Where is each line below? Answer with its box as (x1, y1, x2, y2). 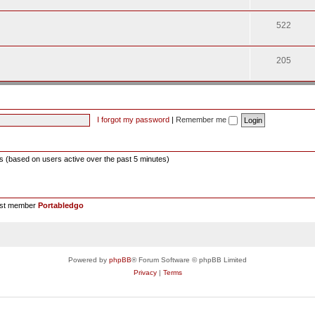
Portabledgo (38, 201, 84, 210)
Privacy (133, 268, 157, 276)
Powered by (68, 255, 109, 264)
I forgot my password (96, 115, 169, 124)
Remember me (175, 115, 229, 124)
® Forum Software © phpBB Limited (131, 255, 247, 264)
